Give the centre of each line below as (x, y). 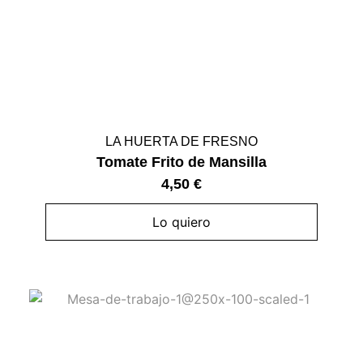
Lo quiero (181, 222)
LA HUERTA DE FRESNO (181, 142)
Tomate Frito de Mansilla (181, 162)
